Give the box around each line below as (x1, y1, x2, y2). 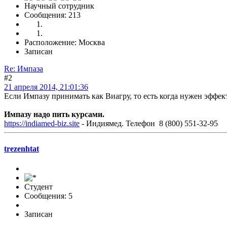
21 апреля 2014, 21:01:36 (4, 83, 88, 92)
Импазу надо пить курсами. (4, 110, 104, 119)
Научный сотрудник (24, 2, 94, 11)
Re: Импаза (4, 64, 43, 73)
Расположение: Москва (24, 38, 105, 47)
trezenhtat (4, 144, 39, 153)
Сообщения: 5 (24, 191, 72, 200)
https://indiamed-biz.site (4, 119, 80, 128)
